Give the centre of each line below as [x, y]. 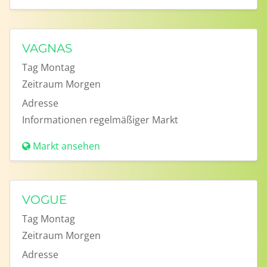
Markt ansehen [66, 146]
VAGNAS [47, 48]
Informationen [55, 120]
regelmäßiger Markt [134, 120]
